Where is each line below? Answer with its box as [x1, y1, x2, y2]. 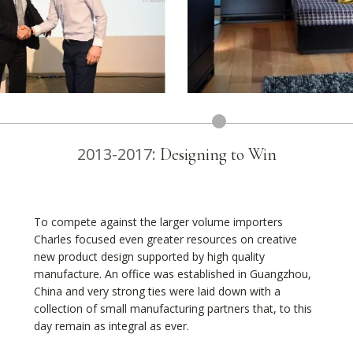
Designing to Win [159, 143, 277, 165]
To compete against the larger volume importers [33, 214, 283, 229]
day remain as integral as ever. [33, 318, 189, 333]
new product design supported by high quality [33, 248, 265, 264]
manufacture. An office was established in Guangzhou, [33, 266, 311, 281]
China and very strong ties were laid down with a [33, 283, 281, 299]
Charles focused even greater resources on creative [33, 231, 297, 247]
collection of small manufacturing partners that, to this [33, 300, 312, 316]
